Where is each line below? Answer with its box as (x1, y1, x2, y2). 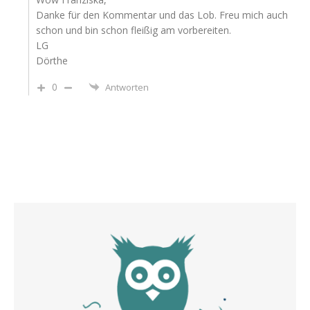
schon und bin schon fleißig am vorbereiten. (36, 24, 231, 37)
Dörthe (36, 54, 68, 68)
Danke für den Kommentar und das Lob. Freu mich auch (36, 8, 288, 22)
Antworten (105, 81, 149, 94)
